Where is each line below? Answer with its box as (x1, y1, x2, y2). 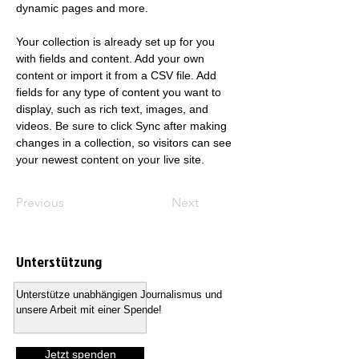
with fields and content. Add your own (16, 52, 208, 65)
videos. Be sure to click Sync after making (16, 119, 230, 132)
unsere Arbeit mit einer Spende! (16, 304, 162, 316)
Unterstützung (16, 252, 102, 272)
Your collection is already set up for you (16, 35, 218, 48)
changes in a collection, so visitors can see (16, 136, 235, 149)
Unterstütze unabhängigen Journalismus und (16, 288, 222, 301)
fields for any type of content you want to (16, 86, 224, 99)
